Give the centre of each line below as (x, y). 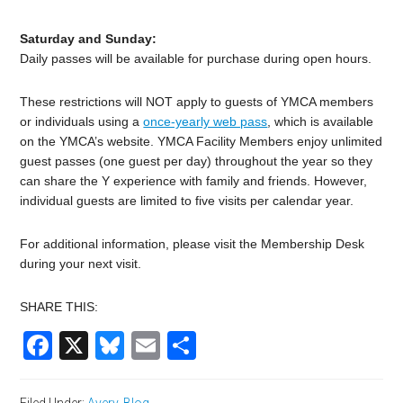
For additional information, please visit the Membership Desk (193, 244)
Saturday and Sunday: (89, 39)
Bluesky (175, 346)
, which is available (321, 122)
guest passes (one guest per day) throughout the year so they (197, 161)
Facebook (116, 346)
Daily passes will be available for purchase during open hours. (196, 59)
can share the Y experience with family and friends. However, (194, 181)
